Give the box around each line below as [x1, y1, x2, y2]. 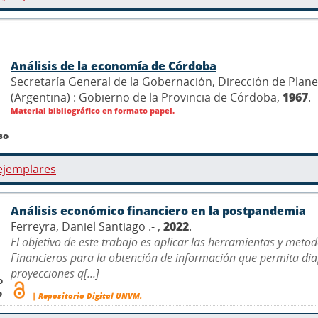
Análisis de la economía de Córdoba [11, 57, 216, 74]
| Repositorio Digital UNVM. [30, 290, 142, 301]
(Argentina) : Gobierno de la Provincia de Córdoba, [11, 89, 283, 105]
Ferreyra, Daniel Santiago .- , [11, 218, 163, 234]
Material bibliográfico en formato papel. [11, 104, 175, 116]
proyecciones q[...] [11, 265, 99, 281]
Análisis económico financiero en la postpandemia [11, 202, 306, 219]
